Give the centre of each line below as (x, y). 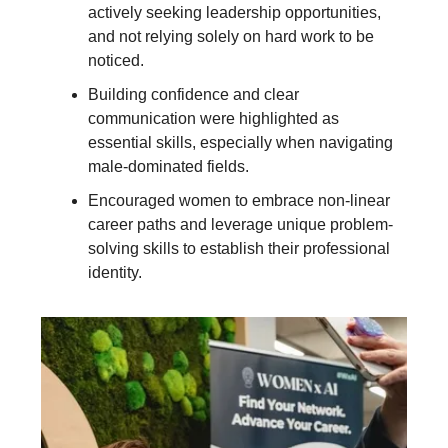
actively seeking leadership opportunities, (234, 13)
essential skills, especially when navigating (240, 143)
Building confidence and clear (193, 95)
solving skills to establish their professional (239, 249)
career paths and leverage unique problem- (240, 225)
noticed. (116, 61)
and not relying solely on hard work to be (231, 37)
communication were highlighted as (213, 119)
